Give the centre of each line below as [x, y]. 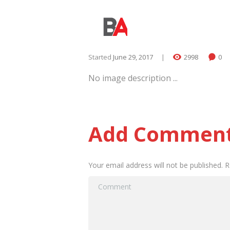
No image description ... [133, 78]
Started [101, 57]
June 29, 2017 [133, 57]
